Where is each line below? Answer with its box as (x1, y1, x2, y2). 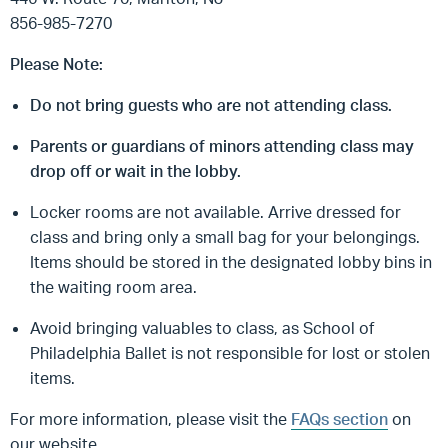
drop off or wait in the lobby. (30, 161, 241, 181)
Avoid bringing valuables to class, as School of (30, 318, 374, 338)
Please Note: (10, 54, 103, 74)
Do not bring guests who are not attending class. (30, 95, 392, 115)
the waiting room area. (30, 277, 201, 297)
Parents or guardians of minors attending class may (30, 136, 414, 156)
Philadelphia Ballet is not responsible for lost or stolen (30, 343, 430, 363)
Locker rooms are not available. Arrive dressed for (30, 202, 401, 222)
